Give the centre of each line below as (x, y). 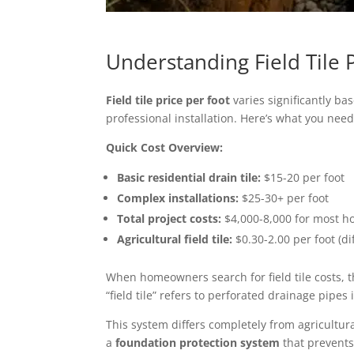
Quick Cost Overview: (165, 148)
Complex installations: (178, 198)
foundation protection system (198, 343)
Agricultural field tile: (175, 239)
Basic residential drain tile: (189, 178)
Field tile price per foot (168, 100)
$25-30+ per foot (284, 198)
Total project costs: (169, 219)
